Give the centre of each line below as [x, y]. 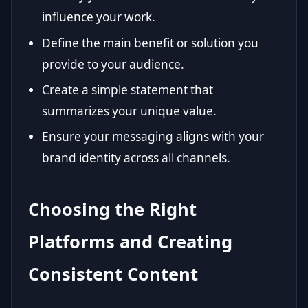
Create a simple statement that [128, 90]
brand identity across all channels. [136, 158]
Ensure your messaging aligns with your [153, 137]
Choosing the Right [112, 210]
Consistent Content [113, 274]
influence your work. [99, 17]
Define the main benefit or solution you [150, 43]
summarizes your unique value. [129, 111]
